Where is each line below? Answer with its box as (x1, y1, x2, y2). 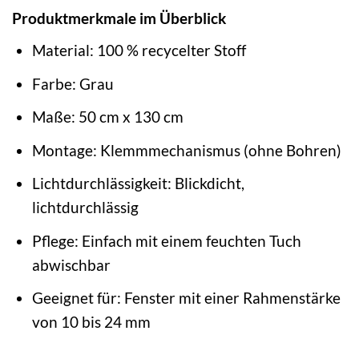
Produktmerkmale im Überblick (12, 9, 226, 28)
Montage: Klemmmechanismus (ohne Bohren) (31, 140, 341, 159)
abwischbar (31, 255, 111, 274)
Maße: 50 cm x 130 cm (31, 107, 184, 127)
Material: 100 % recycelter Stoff (31, 41, 246, 60)
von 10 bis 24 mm (31, 313, 151, 332)
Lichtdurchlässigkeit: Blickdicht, (31, 174, 244, 193)
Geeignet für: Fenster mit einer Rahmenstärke (31, 288, 341, 308)
